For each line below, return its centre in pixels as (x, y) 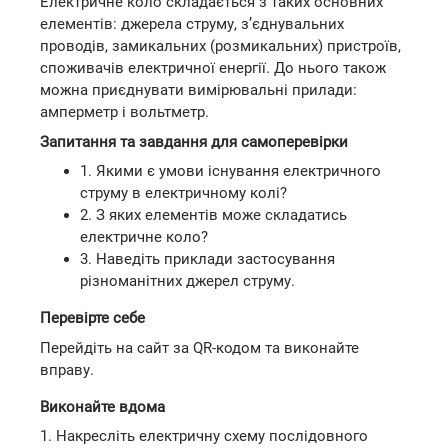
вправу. (67, 369)
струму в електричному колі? (183, 193)
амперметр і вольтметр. (124, 112)
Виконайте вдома (102, 406)
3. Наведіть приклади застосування (207, 259)
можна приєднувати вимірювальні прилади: (198, 90)
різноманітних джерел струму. (187, 281)
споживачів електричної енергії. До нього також (213, 68)
